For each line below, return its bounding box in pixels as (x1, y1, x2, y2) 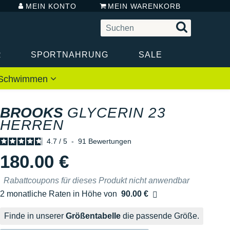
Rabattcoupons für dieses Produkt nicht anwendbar (4, 176, 189, 185)
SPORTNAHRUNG (30, 50, 108, 59)
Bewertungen (88, 137, 131, 145)
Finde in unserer (4, 211, 66, 220)
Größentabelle (66, 211, 121, 220)
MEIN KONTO (26, 2, 77, 10)
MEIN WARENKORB (107, 2, 181, 10)
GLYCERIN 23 (67, 104, 166, 121)
